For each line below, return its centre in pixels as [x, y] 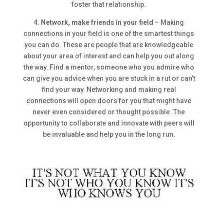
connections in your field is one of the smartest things [109, 34]
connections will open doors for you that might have [109, 101]
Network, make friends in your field [97, 23]
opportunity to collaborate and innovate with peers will [109, 123]
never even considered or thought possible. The [109, 112]
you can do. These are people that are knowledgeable [109, 45]
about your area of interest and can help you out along [109, 56]
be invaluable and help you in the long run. [109, 135]
